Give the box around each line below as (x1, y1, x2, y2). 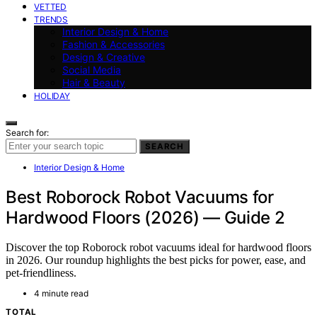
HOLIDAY (34, 90, 70, 101)
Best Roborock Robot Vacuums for (6, 186, 274, 207)
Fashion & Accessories (62, 38, 165, 50)
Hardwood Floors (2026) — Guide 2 (6, 207, 285, 228)
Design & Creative (62, 50, 145, 63)
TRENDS (34, 13, 69, 25)
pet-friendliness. (6, 267, 76, 279)
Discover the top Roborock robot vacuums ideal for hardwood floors (6, 241, 311, 254)
